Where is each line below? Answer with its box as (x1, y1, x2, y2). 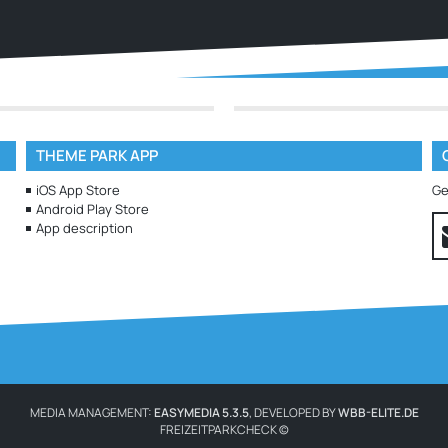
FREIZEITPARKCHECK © (159, 421, 289, 438)
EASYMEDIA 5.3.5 (153, 404, 249, 421)
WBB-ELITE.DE (337, 404, 419, 421)
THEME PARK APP (35, 145, 158, 166)
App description (35, 219, 133, 237)
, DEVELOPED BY (248, 404, 338, 421)
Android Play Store (35, 200, 149, 218)
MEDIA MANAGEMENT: (29, 404, 154, 421)
